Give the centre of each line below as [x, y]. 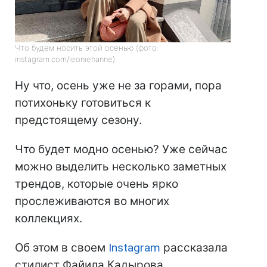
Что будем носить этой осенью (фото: [87, 48]
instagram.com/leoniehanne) [65, 59]
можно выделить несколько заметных [121, 167]
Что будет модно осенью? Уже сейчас [121, 150]
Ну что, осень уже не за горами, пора [118, 86]
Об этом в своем [62, 248]
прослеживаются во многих [92, 201]
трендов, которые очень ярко [97, 184]
